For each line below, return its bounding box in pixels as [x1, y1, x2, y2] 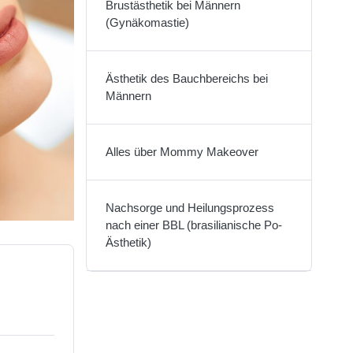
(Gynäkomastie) [105, 16, 189, 29]
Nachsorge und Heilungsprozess [105, 201, 274, 214]
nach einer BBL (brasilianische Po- [105, 218, 282, 232]
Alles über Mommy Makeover [105, 145, 258, 158]
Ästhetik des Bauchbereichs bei [105, 72, 268, 85]
